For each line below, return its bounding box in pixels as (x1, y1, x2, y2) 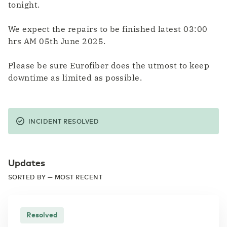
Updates (8, 156, 45, 169)
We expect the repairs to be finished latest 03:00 (8, 23, 208, 34)
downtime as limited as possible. (8, 72, 142, 83)
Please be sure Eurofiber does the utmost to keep (8, 60, 210, 70)
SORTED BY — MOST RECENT (8, 172, 103, 181)
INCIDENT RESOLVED (28, 117, 99, 125)
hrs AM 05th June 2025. (8, 35, 106, 46)
